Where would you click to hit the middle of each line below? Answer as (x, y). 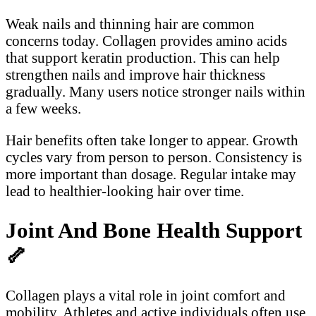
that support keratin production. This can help (143, 58)
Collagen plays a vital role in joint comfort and (146, 295)
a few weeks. (43, 109)
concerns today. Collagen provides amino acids (146, 41)
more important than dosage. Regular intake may (151, 174)
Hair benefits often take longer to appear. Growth (152, 140)
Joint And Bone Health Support (154, 230)
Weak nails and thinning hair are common (130, 24)
